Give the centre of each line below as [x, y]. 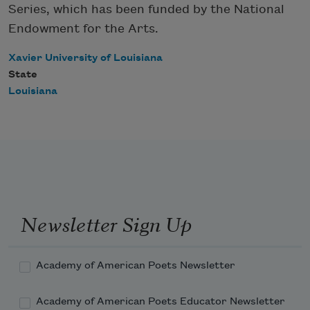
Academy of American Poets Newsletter [136, 266]
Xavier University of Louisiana [85, 58]
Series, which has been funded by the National [146, 9]
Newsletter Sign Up [106, 222]
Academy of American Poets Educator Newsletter [161, 302]
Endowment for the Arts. [83, 28]
